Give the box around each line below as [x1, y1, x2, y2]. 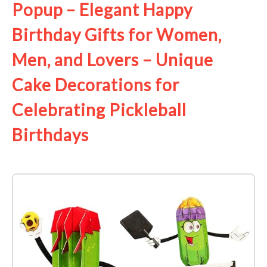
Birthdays [12, 124, 89, 145]
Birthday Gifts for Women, [12, 24, 222, 45]
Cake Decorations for [12, 74, 179, 95]
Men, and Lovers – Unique [12, 49, 213, 70]
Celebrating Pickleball [12, 99, 187, 120]
